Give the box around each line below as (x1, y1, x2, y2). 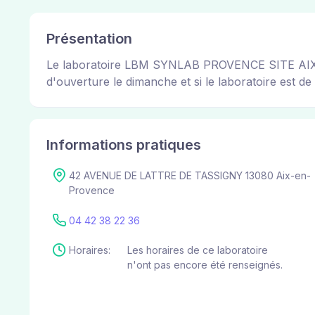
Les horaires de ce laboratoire (127, 243, 268, 256)
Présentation (46, 30, 132, 48)
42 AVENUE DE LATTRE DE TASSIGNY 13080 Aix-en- (69, 169, 311, 182)
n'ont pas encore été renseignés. (127, 258, 283, 271)
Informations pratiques (46, 136, 201, 154)
